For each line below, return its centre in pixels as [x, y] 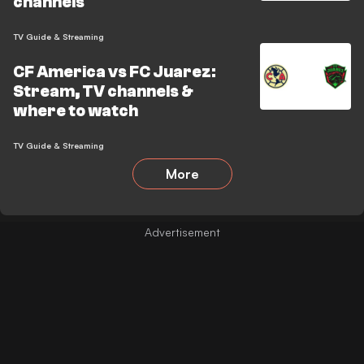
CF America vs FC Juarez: [115, 72]
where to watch [76, 111]
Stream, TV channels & [103, 91]
